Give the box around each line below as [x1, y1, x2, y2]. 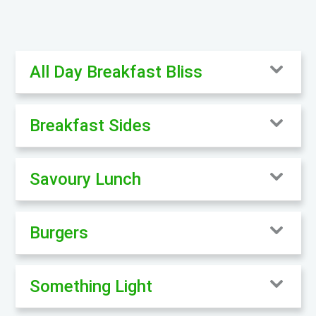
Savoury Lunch [29, 169, 141, 189]
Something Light [29, 276, 152, 296]
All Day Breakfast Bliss [29, 61, 202, 82]
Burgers [29, 222, 88, 243]
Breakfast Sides [29, 115, 151, 135]
